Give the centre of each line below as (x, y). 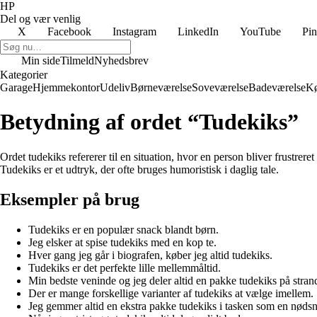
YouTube (260, 31)
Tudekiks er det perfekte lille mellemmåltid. (125, 267)
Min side (41, 60)
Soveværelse (220, 87)
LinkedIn (198, 31)
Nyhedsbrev (121, 60)
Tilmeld (77, 60)
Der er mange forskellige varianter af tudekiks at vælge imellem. (171, 293)
